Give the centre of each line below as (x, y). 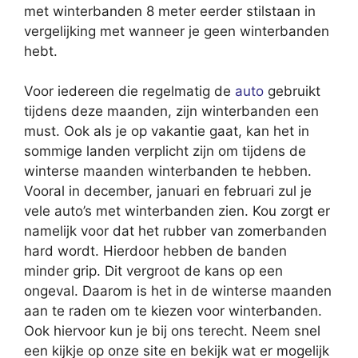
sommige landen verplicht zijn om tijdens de (165, 151)
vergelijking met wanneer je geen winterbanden (177, 31)
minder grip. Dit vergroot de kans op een (153, 271)
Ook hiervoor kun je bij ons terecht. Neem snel (172, 331)
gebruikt (292, 91)
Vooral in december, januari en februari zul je (168, 191)
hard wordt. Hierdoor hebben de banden (155, 251)
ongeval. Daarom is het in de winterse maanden (178, 291)
